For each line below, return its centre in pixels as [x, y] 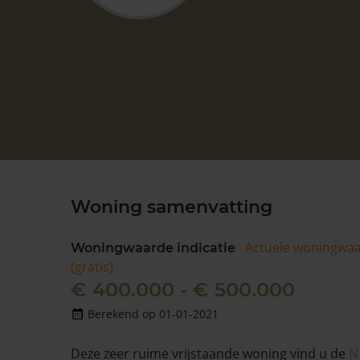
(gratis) [92, 267]
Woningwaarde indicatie [153, 248]
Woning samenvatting [172, 207]
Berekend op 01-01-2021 [153, 314]
